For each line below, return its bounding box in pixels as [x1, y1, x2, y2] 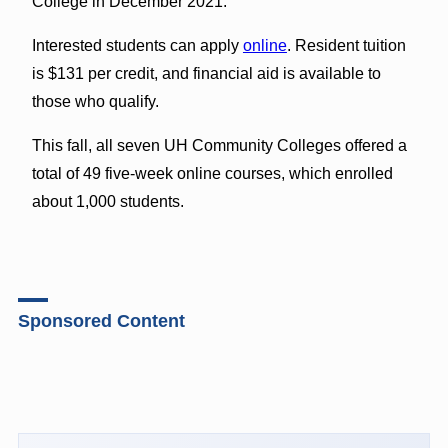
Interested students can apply [31, 36, 243, 54]
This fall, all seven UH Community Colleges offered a [31, 136, 407, 154]
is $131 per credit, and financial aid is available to [31, 64, 381, 82]
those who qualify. [31, 92, 159, 110]
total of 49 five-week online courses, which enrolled [31, 164, 393, 182]
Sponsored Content [17, 310, 185, 331]
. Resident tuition [286, 36, 406, 54]
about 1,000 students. [31, 192, 184, 210]
